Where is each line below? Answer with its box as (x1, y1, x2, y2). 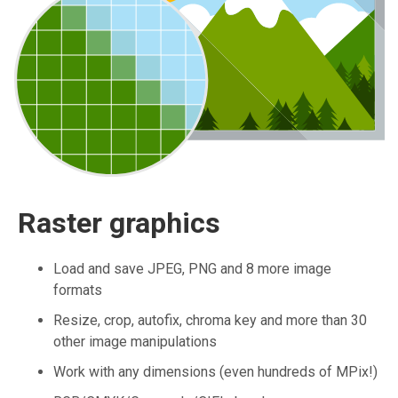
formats (53, 282, 102, 299)
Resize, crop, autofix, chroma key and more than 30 (53, 312, 367, 330)
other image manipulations (53, 333, 217, 351)
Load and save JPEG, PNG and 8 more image (53, 260, 331, 278)
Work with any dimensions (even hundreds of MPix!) (53, 363, 378, 381)
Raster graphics (18, 206, 220, 241)
